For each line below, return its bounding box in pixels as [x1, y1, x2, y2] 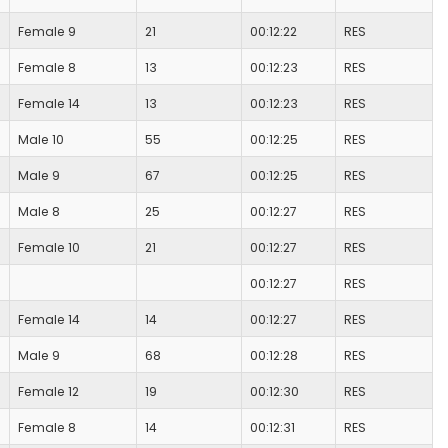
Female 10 [18, 239, 80, 257]
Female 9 [18, 23, 76, 41]
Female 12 [18, 383, 79, 401]
